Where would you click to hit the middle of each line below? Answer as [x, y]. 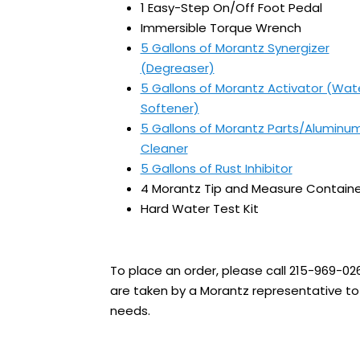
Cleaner [164, 148]
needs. [130, 310]
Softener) [170, 108]
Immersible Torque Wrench [221, 27]
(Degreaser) [177, 67]
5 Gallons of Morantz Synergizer [235, 47]
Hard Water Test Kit [199, 208]
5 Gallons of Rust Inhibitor [216, 168]
